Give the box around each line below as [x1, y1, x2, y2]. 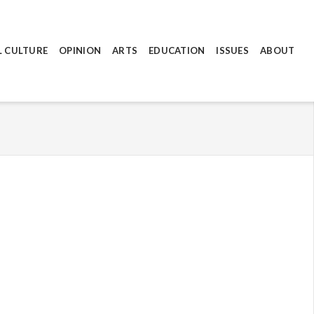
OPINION [59, 44, 102, 56]
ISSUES [216, 44, 249, 56]
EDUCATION [149, 44, 205, 56]
